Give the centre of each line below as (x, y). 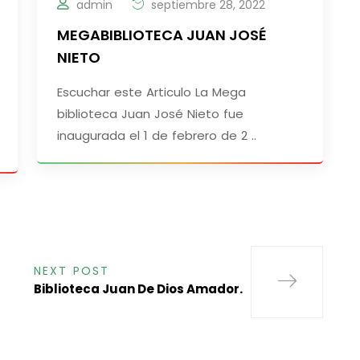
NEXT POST (72, 271)
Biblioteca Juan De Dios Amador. (138, 289)
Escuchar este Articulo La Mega (151, 92)
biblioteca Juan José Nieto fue (150, 114)
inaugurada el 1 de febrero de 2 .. (157, 136)
